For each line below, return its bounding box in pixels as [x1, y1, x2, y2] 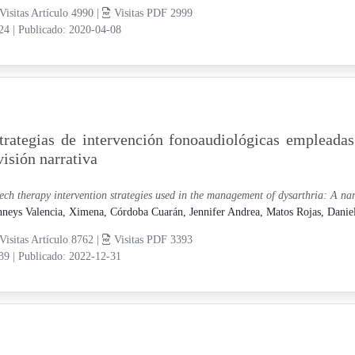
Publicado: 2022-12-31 [17, 250, 121, 262]
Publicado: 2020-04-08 [17, 23, 121, 36]
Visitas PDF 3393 [110, 233, 193, 246]
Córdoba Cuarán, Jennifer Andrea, [109, 205, 266, 218]
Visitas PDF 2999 [110, 6, 193, 19]
